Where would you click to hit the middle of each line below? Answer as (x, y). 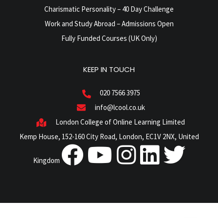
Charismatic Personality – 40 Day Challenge (109, 9)
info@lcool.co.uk (120, 107)
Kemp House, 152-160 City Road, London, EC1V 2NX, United (109, 136)
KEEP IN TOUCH (109, 69)
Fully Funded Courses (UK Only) (109, 38)
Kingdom (47, 160)
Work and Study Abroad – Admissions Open (109, 24)
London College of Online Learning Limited (119, 122)
